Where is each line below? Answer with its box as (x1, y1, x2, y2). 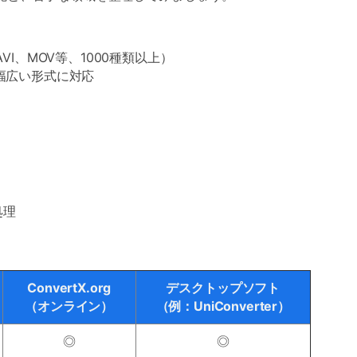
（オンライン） (25, 297, 114, 314)
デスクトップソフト (166, 279, 280, 296)
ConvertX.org (27, 279, 112, 296)
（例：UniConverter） (155, 297, 290, 314)
